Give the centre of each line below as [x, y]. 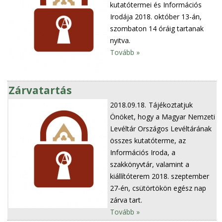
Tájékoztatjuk [171, 105]
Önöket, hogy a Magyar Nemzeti [163, 116]
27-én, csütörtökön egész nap [158, 188]
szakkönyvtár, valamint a [150, 164]
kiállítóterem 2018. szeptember [160, 176]
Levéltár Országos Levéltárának [161, 128]
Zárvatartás [40, 90]
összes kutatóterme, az [148, 140]
